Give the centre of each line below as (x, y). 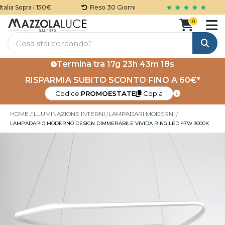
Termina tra (82, 64)
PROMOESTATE (108, 93)
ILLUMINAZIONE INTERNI (69, 114)
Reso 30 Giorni (106, 7)
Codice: (68, 93)
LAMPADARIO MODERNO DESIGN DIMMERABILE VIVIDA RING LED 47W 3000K (109, 123)
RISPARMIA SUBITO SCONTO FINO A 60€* (113, 80)
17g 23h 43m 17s (141, 64)
